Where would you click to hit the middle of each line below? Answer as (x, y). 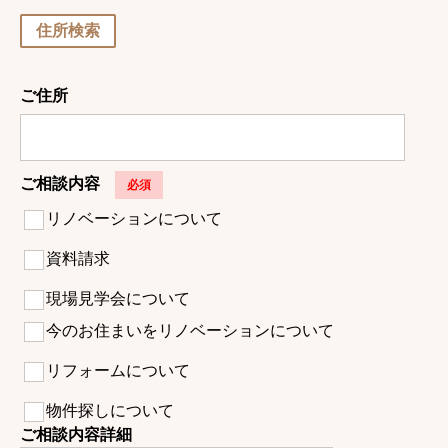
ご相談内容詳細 (76, 434)
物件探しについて (110, 410)
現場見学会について (118, 298)
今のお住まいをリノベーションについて (190, 330)
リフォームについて (118, 370)
